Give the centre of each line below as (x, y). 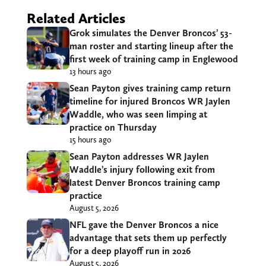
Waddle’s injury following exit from (142, 169)
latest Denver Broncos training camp (145, 182)
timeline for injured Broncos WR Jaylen (150, 101)
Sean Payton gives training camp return (150, 88)
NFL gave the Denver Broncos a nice (144, 224)
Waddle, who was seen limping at (138, 114)
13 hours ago (90, 71)
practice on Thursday (113, 127)
